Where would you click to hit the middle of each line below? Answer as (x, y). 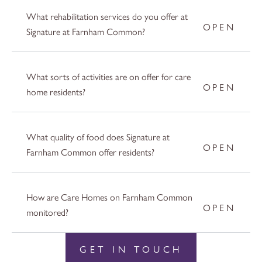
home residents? (56, 92)
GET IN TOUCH (131, 249)
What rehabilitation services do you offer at (107, 16)
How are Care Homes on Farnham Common (109, 197)
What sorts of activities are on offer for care (108, 77)
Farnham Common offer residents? (90, 152)
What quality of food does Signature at (98, 137)
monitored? (47, 212)
